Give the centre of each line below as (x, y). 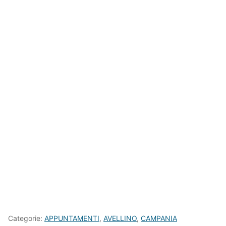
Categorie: (26, 218)
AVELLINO (120, 218)
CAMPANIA (159, 218)
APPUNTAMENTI (72, 218)
